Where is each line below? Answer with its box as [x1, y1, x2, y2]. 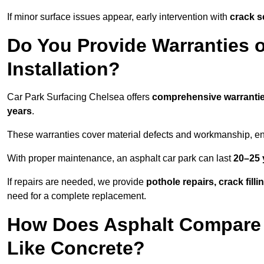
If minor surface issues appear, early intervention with [7, 12, 230, 22]
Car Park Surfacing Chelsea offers [7, 92, 152, 103]
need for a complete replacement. [7, 191, 146, 202]
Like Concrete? [7, 237, 145, 259]
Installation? [7, 58, 120, 80]
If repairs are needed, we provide [7, 177, 146, 187]
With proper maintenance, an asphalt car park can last [7, 153, 233, 164]
